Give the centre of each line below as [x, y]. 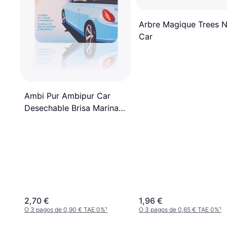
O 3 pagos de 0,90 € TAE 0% [65, 210]
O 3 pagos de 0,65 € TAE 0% [179, 210]
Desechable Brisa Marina [71, 108]
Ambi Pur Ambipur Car [67, 96]
